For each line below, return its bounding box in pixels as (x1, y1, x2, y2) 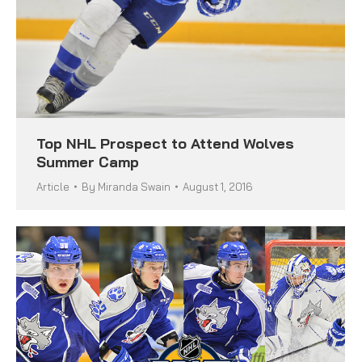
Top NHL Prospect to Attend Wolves (36, 133, 294, 153)
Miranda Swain (98, 179, 170, 193)
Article (36, 179, 69, 193)
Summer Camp (36, 152, 139, 171)
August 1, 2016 (183, 179, 253, 193)
